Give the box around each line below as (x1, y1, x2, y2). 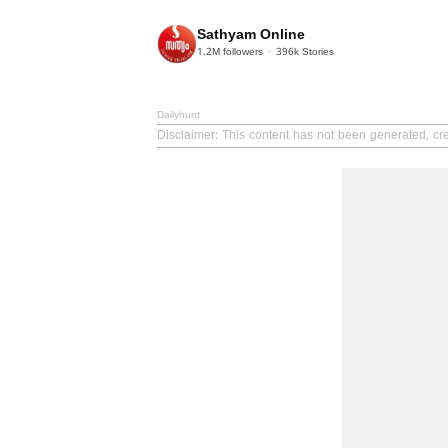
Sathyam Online (197, 27, 305, 45)
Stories (299, 46, 334, 60)
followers (220, 46, 263, 60)
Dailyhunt (157, 108, 200, 122)
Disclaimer (157, 128, 215, 144)
